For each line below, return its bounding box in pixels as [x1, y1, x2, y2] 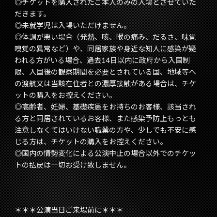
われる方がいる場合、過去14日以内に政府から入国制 [15, 56, 190, 65]
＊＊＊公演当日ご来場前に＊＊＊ [15, 205, 124, 215]
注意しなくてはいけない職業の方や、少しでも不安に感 [15, 125, 196, 135]
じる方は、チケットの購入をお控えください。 [15, 137, 167, 146]
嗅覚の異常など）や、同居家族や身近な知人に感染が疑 [15, 44, 196, 53]
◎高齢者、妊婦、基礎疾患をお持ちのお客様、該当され [15, 102, 196, 111]
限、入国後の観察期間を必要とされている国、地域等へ [15, 67, 196, 77]
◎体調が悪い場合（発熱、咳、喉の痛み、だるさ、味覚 [15, 32, 196, 42]
